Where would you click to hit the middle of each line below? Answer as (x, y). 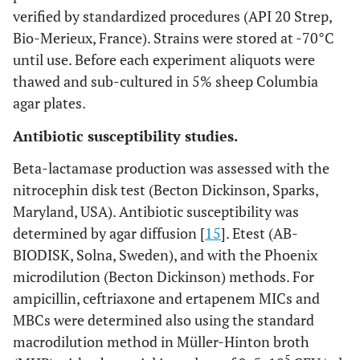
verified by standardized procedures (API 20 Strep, (172, 16)
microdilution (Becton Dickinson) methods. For (164, 276)
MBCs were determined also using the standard (164, 320)
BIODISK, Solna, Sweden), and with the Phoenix (165, 255)
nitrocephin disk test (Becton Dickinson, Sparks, (166, 190)
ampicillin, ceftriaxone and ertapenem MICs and (166, 298)
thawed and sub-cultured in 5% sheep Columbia (166, 81)
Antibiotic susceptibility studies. (125, 136)
